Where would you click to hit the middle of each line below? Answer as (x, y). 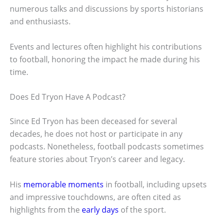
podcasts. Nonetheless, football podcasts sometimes (107, 147)
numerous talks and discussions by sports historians (107, 9)
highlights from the (46, 209)
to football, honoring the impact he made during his (105, 59)
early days (100, 209)
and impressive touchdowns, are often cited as (95, 197)
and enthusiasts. (40, 21)
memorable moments (64, 184)
